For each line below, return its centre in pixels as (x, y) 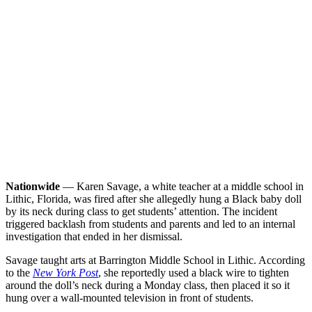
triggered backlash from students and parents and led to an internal (150, 224)
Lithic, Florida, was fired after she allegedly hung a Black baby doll (154, 198)
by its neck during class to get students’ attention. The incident (141, 211)
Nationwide (33, 186)
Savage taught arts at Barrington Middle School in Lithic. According (155, 260)
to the (19, 272)
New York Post (65, 272)
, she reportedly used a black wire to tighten (194, 272)
